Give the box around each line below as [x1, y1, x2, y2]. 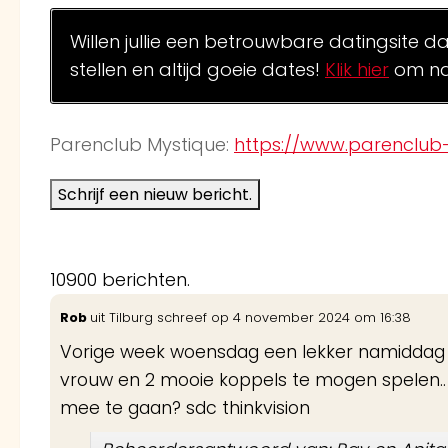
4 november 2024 [229, 309, 350, 327]
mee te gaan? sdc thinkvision [60, 396, 310, 421]
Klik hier [325, 57, 389, 83]
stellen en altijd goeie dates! [70, 57, 325, 83]
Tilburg [109, 309, 153, 327]
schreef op [157, 309, 229, 327]
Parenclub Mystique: [50, 132, 234, 158]
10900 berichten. [50, 267, 190, 293]
